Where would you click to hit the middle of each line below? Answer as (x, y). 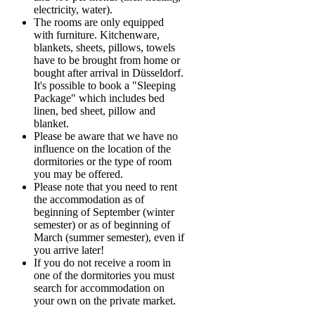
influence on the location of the (102, 148)
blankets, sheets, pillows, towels (104, 47)
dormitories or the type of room (103, 161)
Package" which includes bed (99, 98)
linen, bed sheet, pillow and (95, 110)
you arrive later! (69, 250)
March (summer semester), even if (109, 237)
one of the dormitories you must (104, 275)
